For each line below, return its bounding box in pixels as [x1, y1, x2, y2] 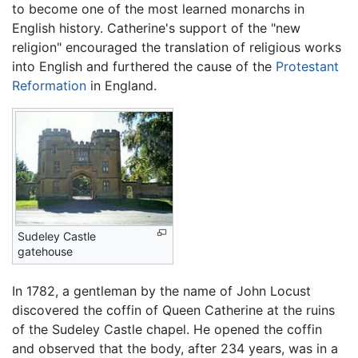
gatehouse [18, 245, 73, 259]
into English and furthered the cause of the [12, 58, 276, 75]
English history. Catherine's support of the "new [12, 20, 300, 37]
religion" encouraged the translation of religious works [12, 39, 341, 56]
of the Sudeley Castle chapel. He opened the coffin [12, 321, 322, 338]
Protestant [276, 58, 339, 75]
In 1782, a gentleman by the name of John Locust [12, 283, 311, 300]
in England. [86, 78, 157, 94]
